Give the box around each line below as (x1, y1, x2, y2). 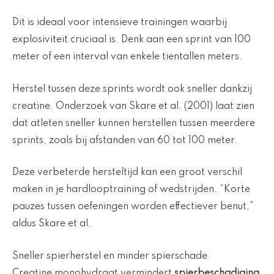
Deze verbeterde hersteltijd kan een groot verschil (12, 168, 242, 178)
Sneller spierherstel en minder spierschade (12, 251, 207, 261)
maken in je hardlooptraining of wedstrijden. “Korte (12, 185, 250, 195)
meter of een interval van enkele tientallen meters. (12, 52, 242, 62)
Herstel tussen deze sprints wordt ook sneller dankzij (12, 84, 252, 94)
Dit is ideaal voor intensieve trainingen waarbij (12, 18, 227, 28)
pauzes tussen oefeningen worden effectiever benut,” (12, 202, 254, 212)
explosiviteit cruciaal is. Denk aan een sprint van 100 (12, 35, 251, 45)
